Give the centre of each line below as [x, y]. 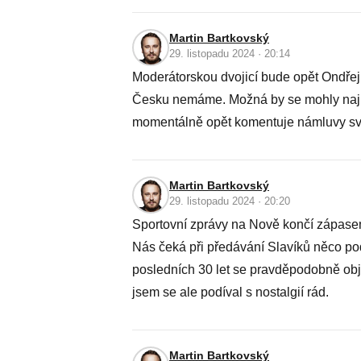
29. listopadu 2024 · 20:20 [230, 201]
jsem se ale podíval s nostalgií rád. [230, 292]
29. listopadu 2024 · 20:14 [230, 54]
